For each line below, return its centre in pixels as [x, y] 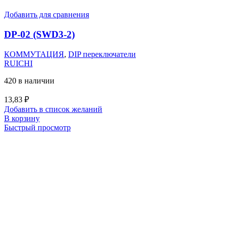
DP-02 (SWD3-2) [39, 34]
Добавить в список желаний [53, 109]
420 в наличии [29, 80]
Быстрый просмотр [37, 127]
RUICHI [18, 63]
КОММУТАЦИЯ [34, 54]
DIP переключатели [102, 54]
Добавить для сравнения [47, 15]
